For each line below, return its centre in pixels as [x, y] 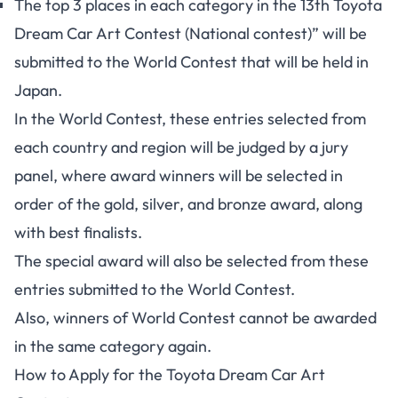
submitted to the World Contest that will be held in [191, 62]
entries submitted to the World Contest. [155, 289]
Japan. [38, 90]
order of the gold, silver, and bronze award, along [188, 204]
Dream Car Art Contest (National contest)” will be [191, 33]
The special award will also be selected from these [191, 261]
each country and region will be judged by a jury [181, 147]
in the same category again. [113, 346]
